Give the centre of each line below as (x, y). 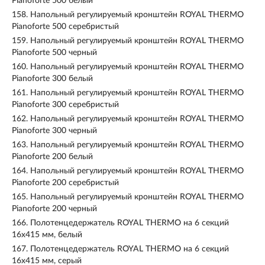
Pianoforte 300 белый (52, 79)
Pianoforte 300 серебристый (65, 105)
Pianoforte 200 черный (54, 209)
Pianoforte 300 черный (54, 131)
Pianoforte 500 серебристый (65, 27)
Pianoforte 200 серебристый (65, 183)
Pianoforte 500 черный (54, 53)
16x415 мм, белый (47, 235)
